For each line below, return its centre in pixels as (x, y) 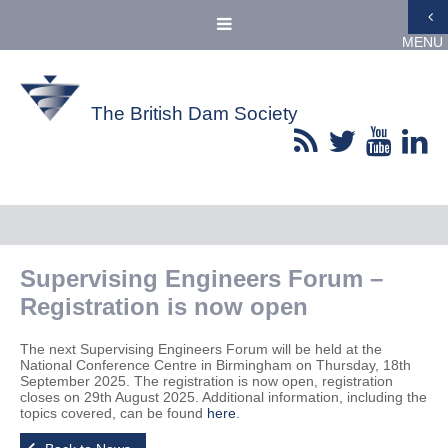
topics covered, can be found (113, 413)
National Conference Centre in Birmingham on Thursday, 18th (215, 365)
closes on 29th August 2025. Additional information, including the (223, 397)
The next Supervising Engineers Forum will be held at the (201, 349)
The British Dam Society (194, 113)
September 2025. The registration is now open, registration (206, 381)
